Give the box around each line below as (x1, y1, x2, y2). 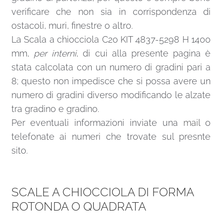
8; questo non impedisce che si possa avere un (11, 76, 211, 87)
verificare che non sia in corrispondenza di (11, 6, 211, 17)
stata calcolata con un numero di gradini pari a (11, 62, 211, 73)
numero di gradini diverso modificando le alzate (11, 90, 211, 101)
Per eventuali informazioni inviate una (11, 117, 183, 128)
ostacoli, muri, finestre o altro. (11, 20, 133, 31)
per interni (33, 48, 77, 59)
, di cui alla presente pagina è (76, 48, 211, 59)
